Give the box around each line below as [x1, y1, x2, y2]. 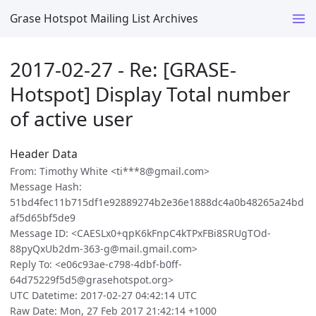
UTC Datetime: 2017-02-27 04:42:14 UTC [10, 288, 197, 303]
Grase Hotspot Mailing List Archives [10, 10, 198, 26]
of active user [10, 104, 133, 132]
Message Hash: [10, 180, 82, 194]
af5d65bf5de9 [10, 211, 75, 225]
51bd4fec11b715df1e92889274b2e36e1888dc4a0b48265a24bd [10, 195, 304, 209]
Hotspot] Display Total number [10, 80, 291, 107]
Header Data [10, 146, 78, 162]
